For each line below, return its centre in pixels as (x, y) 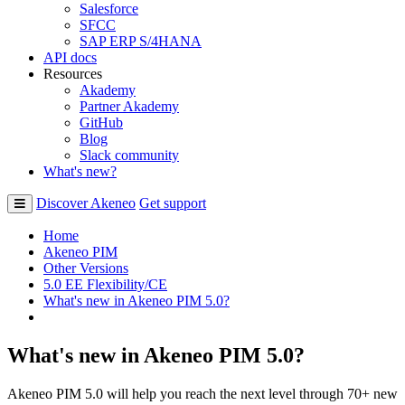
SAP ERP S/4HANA (141, 41)
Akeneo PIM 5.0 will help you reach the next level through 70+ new (202, 393)
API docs (70, 57)
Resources (73, 73)
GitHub (101, 122)
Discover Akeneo (86, 202)
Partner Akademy (129, 106)
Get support (173, 202)
